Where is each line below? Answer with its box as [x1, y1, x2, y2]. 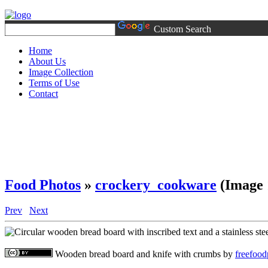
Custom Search [154, 24, 211, 34]
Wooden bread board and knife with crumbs [55, 248, 221, 259]
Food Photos [5, 176, 81, 193]
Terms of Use [29, 78, 80, 88]
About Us [29, 56, 66, 66]
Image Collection [29, 67, 93, 77]
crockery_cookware [95, 176, 217, 193]
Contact [29, 89, 58, 99]
